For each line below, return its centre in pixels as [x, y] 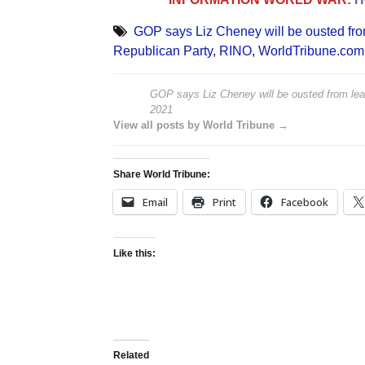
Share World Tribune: [161, 174]
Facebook [304, 202]
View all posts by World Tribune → [200, 125]
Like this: [134, 253]
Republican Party [163, 51]
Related [131, 355]
